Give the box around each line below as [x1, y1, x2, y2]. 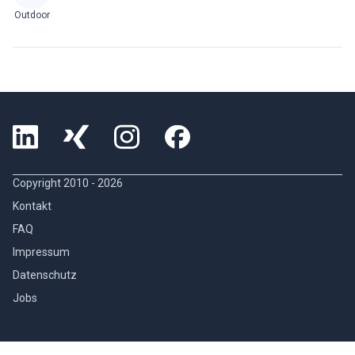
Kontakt [13, 200, 52, 212]
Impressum [13, 246, 70, 258]
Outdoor [13, 10, 50, 21]
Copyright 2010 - [13, 177, 97, 189]
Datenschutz [13, 269, 77, 281]
